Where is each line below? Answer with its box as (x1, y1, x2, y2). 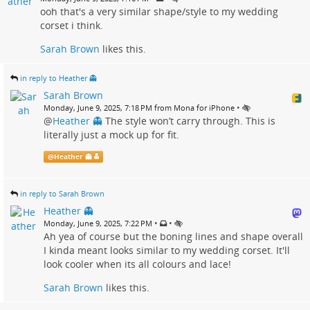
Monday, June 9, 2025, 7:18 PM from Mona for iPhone (44, 102, 235, 113)
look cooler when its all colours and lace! (44, 257, 231, 271)
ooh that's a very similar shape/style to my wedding (40, 5, 278, 19)
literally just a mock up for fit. (44, 128, 179, 142)
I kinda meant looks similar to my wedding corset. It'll (44, 243, 290, 257)
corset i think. (40, 19, 103, 33)
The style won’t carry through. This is (102, 114, 275, 128)
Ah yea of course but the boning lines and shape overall (44, 229, 303, 243)
